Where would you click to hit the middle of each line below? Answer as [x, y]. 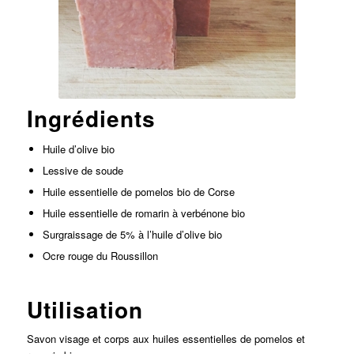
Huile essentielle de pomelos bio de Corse [138, 192]
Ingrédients [91, 118]
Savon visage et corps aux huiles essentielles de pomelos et [166, 339]
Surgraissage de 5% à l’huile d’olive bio [132, 234]
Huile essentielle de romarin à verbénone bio [143, 213]
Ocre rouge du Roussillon [100, 256]
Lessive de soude [83, 170]
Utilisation [85, 309]
